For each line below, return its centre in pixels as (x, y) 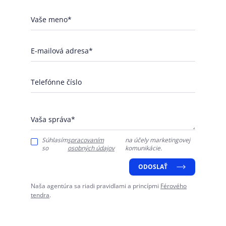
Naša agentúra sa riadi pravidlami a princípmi (96, 186)
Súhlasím (55, 140)
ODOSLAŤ (153, 166)
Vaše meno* (51, 19)
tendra (40, 195)
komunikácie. (143, 148)
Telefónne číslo (56, 82)
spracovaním (86, 140)
